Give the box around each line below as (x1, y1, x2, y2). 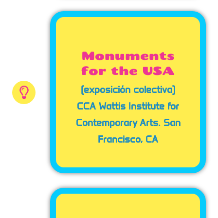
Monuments (81, 48, 175, 62)
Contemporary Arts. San (75, 117, 181, 128)
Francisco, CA (98, 134, 158, 145)
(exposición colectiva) (81, 84, 175, 95)
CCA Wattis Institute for (77, 101, 179, 112)
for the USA (81, 63, 175, 77)
